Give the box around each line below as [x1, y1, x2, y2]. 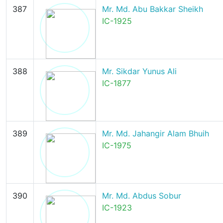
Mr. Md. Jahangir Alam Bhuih [102, 128, 209, 138]
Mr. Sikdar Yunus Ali [102, 66, 177, 76]
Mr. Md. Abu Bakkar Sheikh [102, 4, 203, 14]
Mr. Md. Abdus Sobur [102, 191, 181, 201]
